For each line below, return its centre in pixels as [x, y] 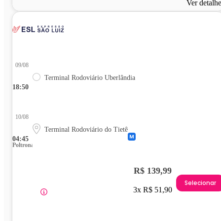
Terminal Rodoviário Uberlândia [90, 77]
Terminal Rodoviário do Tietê [86, 129]
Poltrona [23, 145]
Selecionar [200, 183]
